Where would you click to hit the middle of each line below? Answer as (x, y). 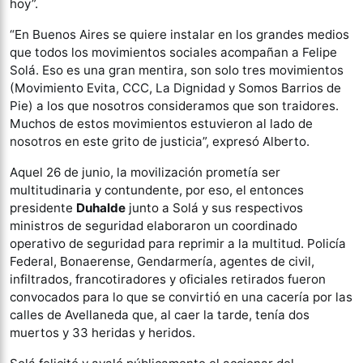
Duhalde (101, 208)
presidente (43, 208)
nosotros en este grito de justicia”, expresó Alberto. (160, 141)
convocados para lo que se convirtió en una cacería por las (181, 297)
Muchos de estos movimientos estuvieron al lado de (161, 124)
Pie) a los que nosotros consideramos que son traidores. (174, 106)
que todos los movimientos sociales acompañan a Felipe (173, 52)
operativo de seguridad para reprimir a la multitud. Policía (178, 243)
